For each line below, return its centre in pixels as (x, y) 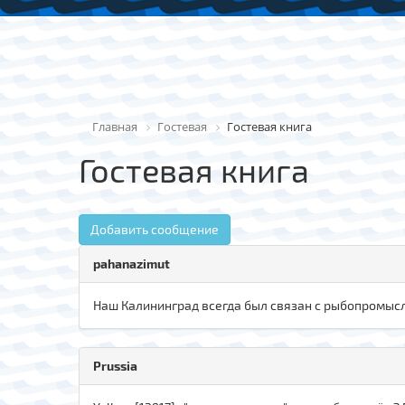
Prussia (115, 365)
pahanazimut (132, 263)
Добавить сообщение (155, 229)
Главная (115, 126)
